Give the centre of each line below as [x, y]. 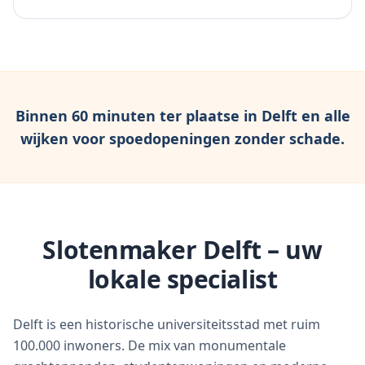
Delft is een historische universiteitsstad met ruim [167, 324]
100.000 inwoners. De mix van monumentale [150, 345]
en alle [323, 116]
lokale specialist [182, 279]
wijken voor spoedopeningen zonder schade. [182, 139]
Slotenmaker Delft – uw [182, 250]
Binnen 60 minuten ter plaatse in [138, 116]
